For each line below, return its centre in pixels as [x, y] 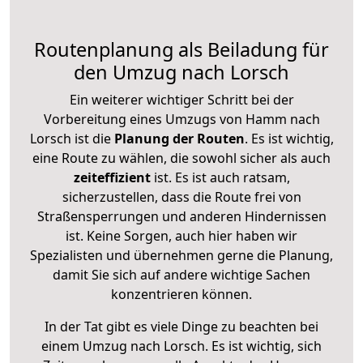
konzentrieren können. [181, 294]
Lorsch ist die [70, 138]
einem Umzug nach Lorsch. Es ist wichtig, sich [181, 346]
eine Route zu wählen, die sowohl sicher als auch [181, 158]
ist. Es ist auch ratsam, [220, 177]
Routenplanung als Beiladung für [181, 49]
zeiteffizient [112, 177]
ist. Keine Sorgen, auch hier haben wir [181, 235]
